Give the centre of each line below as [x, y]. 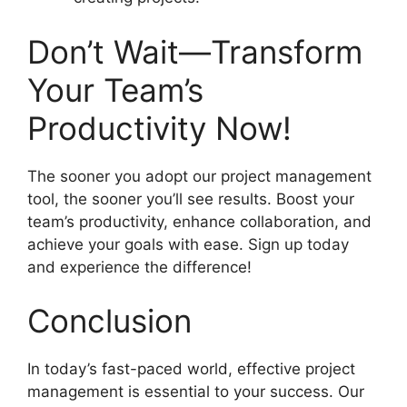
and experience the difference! [139, 267]
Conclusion [109, 321]
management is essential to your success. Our [196, 392]
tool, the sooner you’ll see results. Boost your [191, 199]
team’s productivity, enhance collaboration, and [199, 221]
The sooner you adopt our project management [199, 176]
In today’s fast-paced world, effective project [191, 369]
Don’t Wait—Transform [195, 51]
